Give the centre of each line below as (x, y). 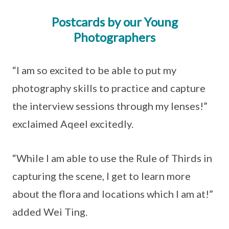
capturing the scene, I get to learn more (101, 176)
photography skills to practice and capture (109, 88)
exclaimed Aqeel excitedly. (74, 124)
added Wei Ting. (51, 212)
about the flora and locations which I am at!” (113, 194)
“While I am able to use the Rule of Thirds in (112, 158)
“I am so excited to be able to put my (94, 70)
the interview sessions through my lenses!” (110, 106)
